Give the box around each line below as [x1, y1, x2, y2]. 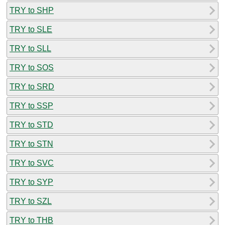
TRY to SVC [10, 158, 54, 167]
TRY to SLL [10, 44, 51, 53]
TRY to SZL [10, 196, 52, 205]
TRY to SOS [10, 63, 54, 72]
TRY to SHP [10, 6, 54, 15]
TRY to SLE [10, 25, 52, 34]
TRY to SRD [10, 82, 54, 91]
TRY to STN [10, 139, 53, 148]
